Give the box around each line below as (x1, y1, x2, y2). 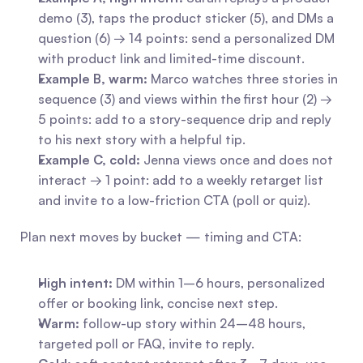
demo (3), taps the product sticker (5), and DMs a (38, 10, 334, 26)
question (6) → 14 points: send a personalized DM (38, 30, 335, 46)
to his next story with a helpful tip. (38, 131, 246, 147)
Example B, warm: (38, 70, 147, 87)
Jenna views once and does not (140, 152, 333, 168)
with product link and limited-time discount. (38, 50, 305, 66)
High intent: (38, 275, 113, 291)
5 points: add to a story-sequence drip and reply (38, 111, 331, 127)
